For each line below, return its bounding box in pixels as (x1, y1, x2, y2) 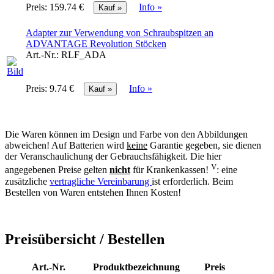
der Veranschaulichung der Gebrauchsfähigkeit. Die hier (5, 151, 221, 162)
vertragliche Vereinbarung (50, 176, 152, 187)
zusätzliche (5, 176, 50, 187)
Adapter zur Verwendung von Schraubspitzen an (26, 28, 213, 39)
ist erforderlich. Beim (152, 176, 233, 187)
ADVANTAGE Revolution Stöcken (26, 39, 166, 50)
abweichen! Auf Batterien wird (5, 140, 127, 151)
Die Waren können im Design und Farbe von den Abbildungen (5, 129, 248, 140)
